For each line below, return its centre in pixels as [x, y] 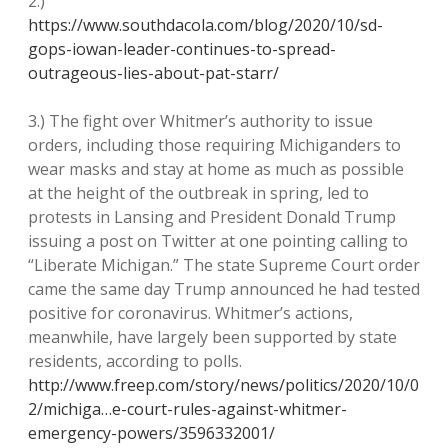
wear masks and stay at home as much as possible [216, 169]
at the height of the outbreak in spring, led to [198, 193]
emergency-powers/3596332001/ [151, 433]
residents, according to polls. [135, 361]
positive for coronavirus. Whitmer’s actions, [190, 313]
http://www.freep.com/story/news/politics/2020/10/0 [223, 385]
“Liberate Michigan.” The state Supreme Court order [224, 265]
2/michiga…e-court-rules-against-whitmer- [187, 409]
